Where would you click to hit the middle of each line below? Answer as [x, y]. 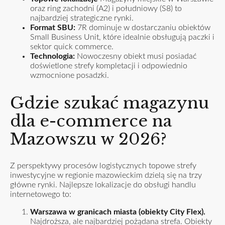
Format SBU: [53, 28]
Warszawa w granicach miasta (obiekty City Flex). [118, 212]
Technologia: [52, 57]
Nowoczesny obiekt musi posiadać [136, 57]
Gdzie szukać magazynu [109, 103]
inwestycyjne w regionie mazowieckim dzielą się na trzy [106, 176]
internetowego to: [41, 195]
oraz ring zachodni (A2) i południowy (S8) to [106, 9]
